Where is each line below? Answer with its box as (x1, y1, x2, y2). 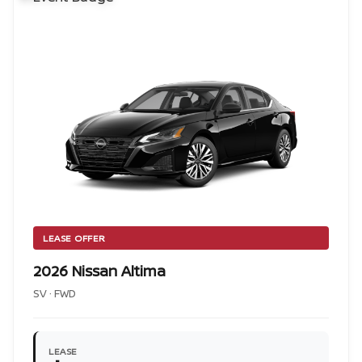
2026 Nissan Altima (33, 261, 166, 280)
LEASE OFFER (43, 232, 106, 244)
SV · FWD (33, 286, 76, 301)
